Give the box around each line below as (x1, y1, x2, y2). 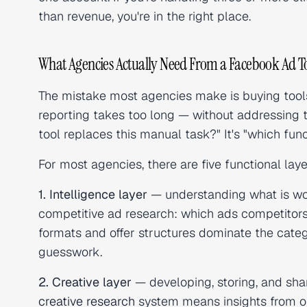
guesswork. (38, 244, 102, 260)
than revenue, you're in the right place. (38, 8, 251, 24)
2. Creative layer (38, 274, 132, 290)
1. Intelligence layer (38, 186, 147, 202)
